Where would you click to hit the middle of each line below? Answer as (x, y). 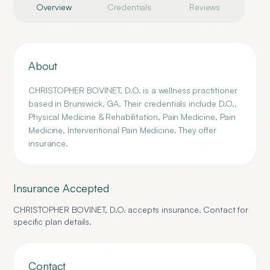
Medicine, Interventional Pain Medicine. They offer (122, 130)
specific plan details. (53, 221)
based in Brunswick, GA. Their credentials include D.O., (133, 103)
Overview (54, 7)
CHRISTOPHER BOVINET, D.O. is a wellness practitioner (133, 90)
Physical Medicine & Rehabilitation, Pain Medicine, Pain (132, 117)
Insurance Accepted (61, 188)
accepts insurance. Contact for (187, 209)
